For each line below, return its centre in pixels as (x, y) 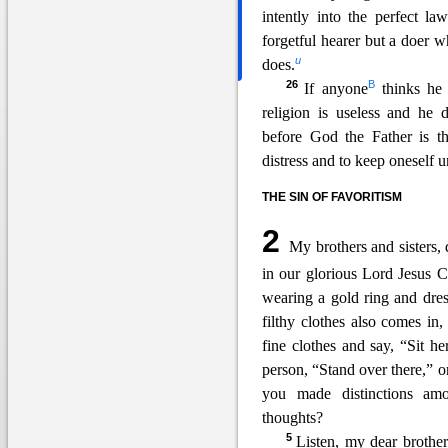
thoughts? (292, 417)
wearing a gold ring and (340, 297)
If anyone (336, 88)
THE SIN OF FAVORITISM (332, 197)
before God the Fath (331, 136)
